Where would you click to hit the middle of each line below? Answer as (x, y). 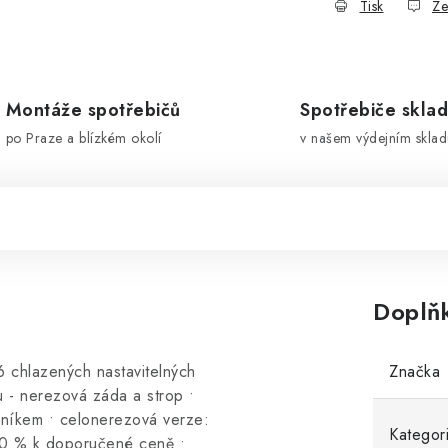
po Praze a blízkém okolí (83, 138)
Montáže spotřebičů (93, 110)
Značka (414, 371)
